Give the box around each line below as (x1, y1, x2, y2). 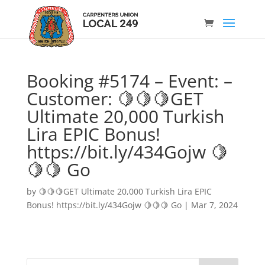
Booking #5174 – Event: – (26, 69, 232, 93)
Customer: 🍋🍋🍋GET (26, 86, 203, 111)
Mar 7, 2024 (190, 199, 238, 211)
